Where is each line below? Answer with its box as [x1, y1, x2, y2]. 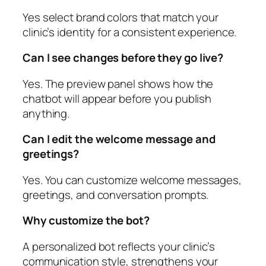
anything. [23, 105, 70, 121]
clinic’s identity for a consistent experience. [23, 24, 237, 40]
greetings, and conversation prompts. [23, 186, 209, 202]
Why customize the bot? [23, 213, 150, 229]
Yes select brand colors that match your [23, 9, 219, 25]
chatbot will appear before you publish [23, 90, 212, 106]
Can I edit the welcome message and [23, 131, 216, 147]
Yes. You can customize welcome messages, [23, 172, 242, 188]
